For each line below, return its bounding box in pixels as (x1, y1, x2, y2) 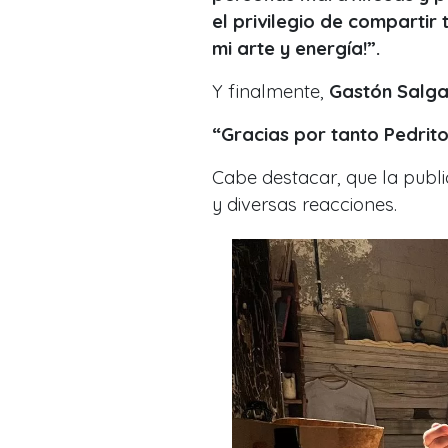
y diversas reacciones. (212, 192, 402, 216)
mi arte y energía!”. (212, 36, 385, 60)
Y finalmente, (212, 79, 329, 103)
